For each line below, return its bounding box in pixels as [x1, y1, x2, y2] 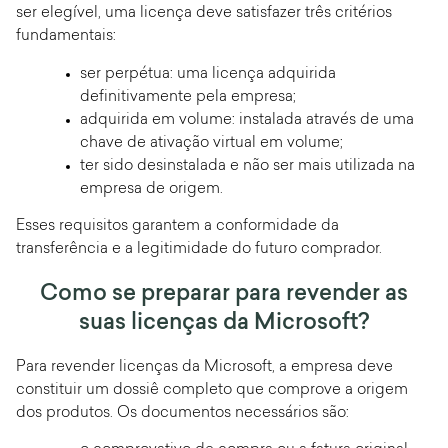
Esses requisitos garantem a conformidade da [16, 219, 339, 235]
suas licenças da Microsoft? [79, 311, 369, 335]
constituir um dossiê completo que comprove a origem [16, 382, 408, 398]
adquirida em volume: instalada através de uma [80, 112, 414, 128]
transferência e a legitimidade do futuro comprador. [16, 242, 382, 258]
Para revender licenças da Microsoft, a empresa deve [16, 359, 393, 375]
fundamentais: [16, 29, 116, 45]
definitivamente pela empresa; [80, 89, 296, 105]
